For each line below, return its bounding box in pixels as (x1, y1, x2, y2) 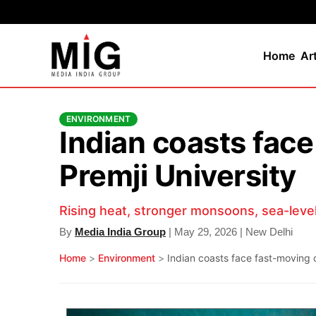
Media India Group (75, 226, 166, 238)
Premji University (59, 158, 296, 194)
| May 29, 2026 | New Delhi (166, 226, 293, 238)
